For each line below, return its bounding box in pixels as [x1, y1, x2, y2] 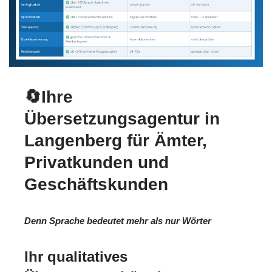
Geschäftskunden [24, 175, 168, 194]
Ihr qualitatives [24, 248, 127, 265]
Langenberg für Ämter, [24, 131, 207, 151]
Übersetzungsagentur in [24, 109, 220, 129]
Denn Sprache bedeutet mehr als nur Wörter [24, 216, 211, 226]
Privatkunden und [24, 153, 169, 172]
